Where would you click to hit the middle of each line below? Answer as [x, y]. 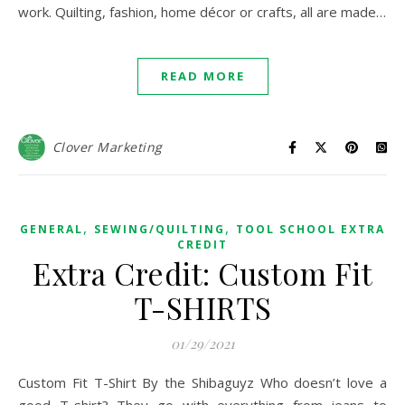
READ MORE [202, 76]
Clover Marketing [107, 147]
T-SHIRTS [202, 307]
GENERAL [52, 229]
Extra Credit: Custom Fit [202, 273]
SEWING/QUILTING [160, 229]
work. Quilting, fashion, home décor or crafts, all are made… [202, 12]
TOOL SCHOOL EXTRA [311, 229]
